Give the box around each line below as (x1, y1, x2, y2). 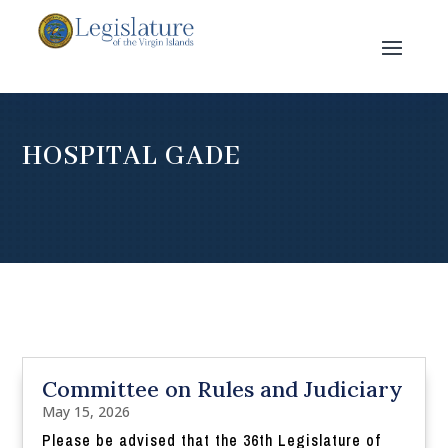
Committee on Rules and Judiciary (42, 375, 404, 404)
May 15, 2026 (42, 402, 131, 422)
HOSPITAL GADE (22, 139, 242, 174)
